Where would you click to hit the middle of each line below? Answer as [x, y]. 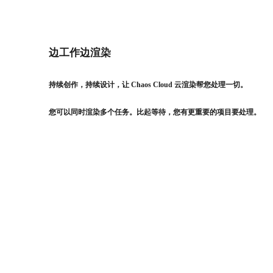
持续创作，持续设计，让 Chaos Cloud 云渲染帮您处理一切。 [148, 84]
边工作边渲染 [80, 52]
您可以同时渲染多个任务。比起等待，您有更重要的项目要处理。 [155, 112]
